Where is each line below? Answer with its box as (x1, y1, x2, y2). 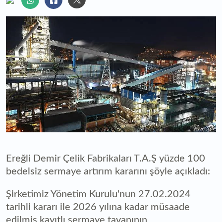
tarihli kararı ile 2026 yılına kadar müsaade (6, 202, 190, 213)
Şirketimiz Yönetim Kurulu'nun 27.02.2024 (6, 189, 191, 200)
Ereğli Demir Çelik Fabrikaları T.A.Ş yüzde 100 (6, 154, 205, 164)
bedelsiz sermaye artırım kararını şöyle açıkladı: (6, 166, 210, 177)
